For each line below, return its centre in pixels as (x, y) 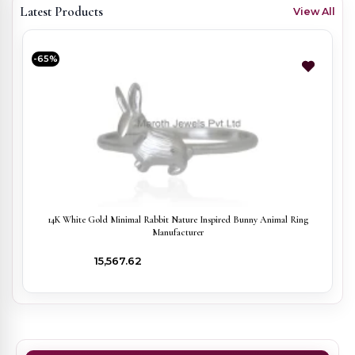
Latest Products (61, 11)
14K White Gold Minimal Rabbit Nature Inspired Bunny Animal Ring (177, 219)
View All (315, 12)
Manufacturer (177, 232)
